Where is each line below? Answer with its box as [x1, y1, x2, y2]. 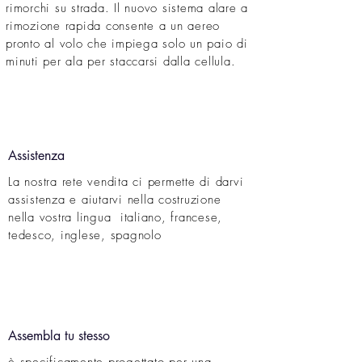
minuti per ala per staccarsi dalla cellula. [6, 53, 236, 69]
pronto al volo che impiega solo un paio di [6, 36, 248, 52]
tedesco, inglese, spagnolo [8, 227, 162, 243]
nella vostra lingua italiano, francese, [8, 209, 222, 225]
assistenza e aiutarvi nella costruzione [8, 192, 221, 208]
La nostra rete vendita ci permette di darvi [8, 174, 244, 190]
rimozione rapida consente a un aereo [6, 18, 220, 34]
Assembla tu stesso [8, 327, 110, 344]
